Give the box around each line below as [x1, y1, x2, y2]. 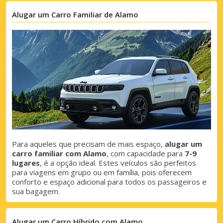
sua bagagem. [12, 186, 60, 197]
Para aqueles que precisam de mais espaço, [12, 139, 165, 149]
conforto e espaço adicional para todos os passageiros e [12, 177, 207, 187]
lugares [12, 158, 40, 168]
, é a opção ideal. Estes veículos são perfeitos [40, 158, 196, 168]
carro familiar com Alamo [12, 148, 107, 159]
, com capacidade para [107, 148, 185, 159]
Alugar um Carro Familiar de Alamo [12, 9, 138, 20]
